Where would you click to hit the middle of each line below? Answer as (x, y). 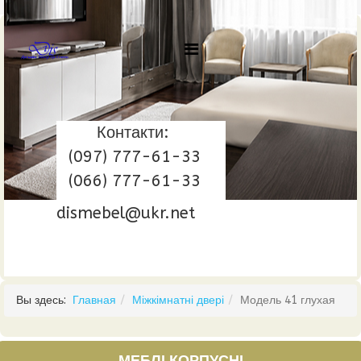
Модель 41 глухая (288, 300)
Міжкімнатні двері (178, 300)
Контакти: (133, 133)
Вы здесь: (44, 300)
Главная (94, 300)
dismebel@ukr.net (126, 213)
